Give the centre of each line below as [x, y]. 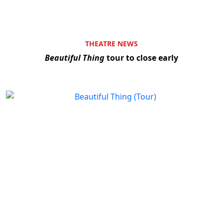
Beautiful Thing [75, 57]
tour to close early [141, 57]
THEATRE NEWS [111, 43]
